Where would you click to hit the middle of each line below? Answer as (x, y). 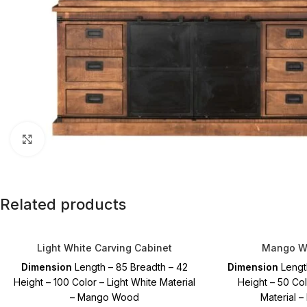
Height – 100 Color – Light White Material (105, 282)
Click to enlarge (78, 138)
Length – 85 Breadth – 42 (130, 267)
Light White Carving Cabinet (105, 247)
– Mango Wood (105, 297)
